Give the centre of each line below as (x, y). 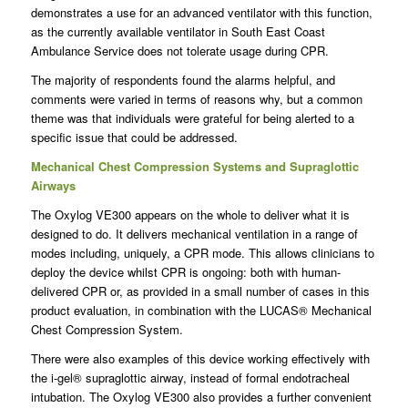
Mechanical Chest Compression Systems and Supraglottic (194, 167)
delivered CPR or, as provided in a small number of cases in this (200, 291)
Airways (53, 186)
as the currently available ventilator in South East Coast (178, 32)
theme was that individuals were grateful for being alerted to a (192, 118)
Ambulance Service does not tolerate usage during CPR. (179, 51)
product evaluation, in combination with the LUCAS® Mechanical (201, 311)
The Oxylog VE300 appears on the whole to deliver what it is (190, 215)
